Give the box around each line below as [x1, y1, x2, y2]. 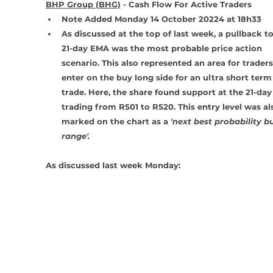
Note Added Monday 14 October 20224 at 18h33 [61, 13, 261, 24]
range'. [61, 130, 90, 141]
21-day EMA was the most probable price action [61, 43, 264, 53]
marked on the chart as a [61, 116, 171, 126]
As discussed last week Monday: [45, 160, 183, 170]
